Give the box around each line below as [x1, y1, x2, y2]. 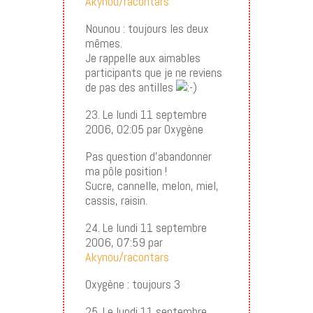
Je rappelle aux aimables [85, 49, 201, 66]
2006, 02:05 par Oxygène [85, 120, 203, 137]
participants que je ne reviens [85, 64, 222, 80]
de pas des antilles [85, 78, 176, 95]
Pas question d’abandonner [85, 147, 212, 164]
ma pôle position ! [85, 162, 167, 179]
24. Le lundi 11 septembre [85, 219, 207, 235]
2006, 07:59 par [85, 233, 163, 250]
